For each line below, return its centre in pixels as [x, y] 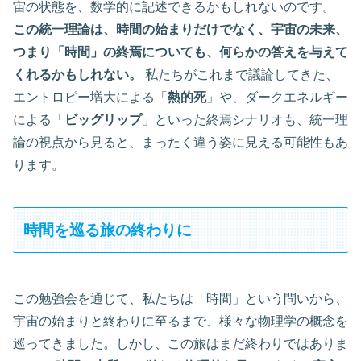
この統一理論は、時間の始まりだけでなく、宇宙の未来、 [180, 29]
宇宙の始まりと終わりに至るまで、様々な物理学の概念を [180, 322]
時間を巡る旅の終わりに [108, 230]
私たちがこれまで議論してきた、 [240, 74]
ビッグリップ [103, 119]
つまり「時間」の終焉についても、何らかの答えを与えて [180, 52]
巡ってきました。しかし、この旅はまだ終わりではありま [180, 344]
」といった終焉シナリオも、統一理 [245, 119]
